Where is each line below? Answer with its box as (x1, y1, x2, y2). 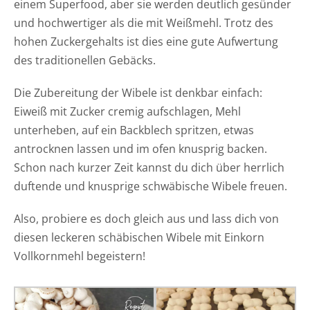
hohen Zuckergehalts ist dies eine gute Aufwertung (13, 33, 278, 49)
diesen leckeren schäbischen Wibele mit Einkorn (13, 229, 264, 245)
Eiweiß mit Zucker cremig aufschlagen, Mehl (13, 103, 241, 119)
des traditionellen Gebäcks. (13, 52, 156, 68)
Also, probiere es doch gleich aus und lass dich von (13, 210, 279, 226)
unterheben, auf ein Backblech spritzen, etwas (13, 122, 254, 138)
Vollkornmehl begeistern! (13, 248, 145, 264)
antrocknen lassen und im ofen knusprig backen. (13, 140, 267, 156)
